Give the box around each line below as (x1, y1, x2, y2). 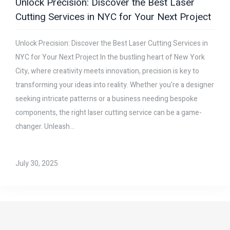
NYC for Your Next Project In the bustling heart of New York (15, 52, 205, 63)
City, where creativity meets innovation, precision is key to (15, 66, 199, 77)
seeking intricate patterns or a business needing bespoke (15, 93, 198, 105)
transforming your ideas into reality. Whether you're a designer (15, 80, 214, 91)
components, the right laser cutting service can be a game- (15, 107, 202, 119)
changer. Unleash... (15, 121, 74, 132)
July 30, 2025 (15, 158, 58, 169)
